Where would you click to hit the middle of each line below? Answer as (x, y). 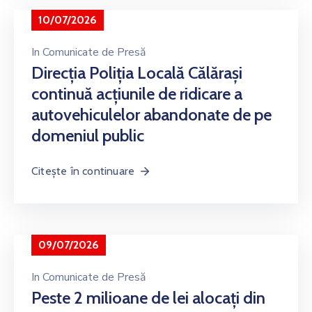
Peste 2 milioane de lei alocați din (148, 297)
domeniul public (88, 135)
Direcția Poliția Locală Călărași (137, 72)
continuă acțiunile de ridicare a (137, 93)
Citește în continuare (83, 171)
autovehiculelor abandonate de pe (151, 114)
